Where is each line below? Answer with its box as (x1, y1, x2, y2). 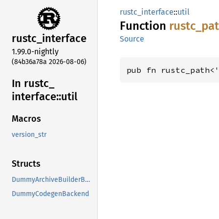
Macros (12, 113, 41, 125)
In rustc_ (12, 76, 54, 90)
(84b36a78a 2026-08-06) (12, 57, 87, 66)
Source (120, 34, 144, 44)
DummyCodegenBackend (12, 190, 89, 198)
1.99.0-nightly (12, 46, 59, 56)
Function (120, 19, 169, 33)
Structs (12, 158, 41, 170)
